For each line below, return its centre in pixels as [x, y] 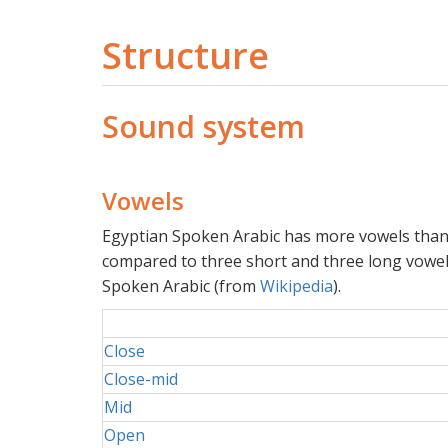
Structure [185, 55]
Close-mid [141, 378]
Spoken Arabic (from [181, 285]
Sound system [203, 126]
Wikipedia [296, 285]
